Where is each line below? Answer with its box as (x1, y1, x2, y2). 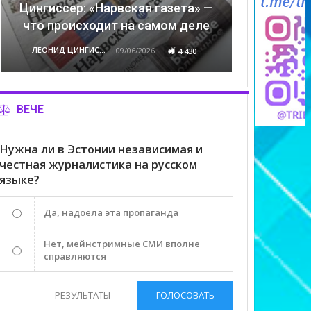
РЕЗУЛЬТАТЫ (55, 288, 111, 301)
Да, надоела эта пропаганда (44, 205, 179, 219)
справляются (44, 249, 107, 262)
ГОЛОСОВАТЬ (156, 288, 215, 301)
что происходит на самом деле (23, 17, 210, 33)
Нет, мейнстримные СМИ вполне (44, 237, 201, 250)
